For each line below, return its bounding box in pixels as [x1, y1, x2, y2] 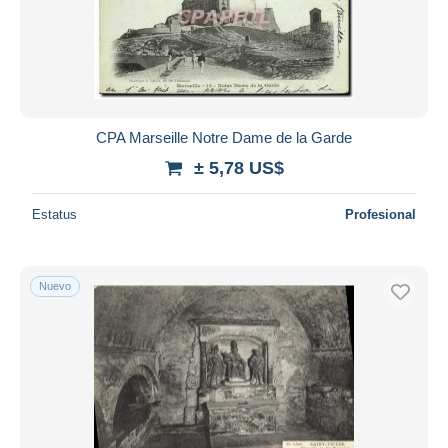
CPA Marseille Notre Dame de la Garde [96, 128, 352, 146]
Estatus [32, 206, 77, 222]
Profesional [345, 206, 416, 222]
